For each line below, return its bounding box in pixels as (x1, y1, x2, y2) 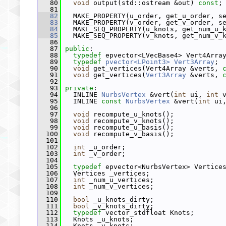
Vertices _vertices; (61, 169, 150, 177)
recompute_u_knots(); (89, 110, 174, 118)
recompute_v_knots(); (89, 117, 174, 125)
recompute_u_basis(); (89, 124, 174, 131)
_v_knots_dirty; (89, 202, 154, 210)
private (65, 84, 93, 92)
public (65, 45, 89, 52)
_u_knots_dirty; (89, 196, 154, 203)
